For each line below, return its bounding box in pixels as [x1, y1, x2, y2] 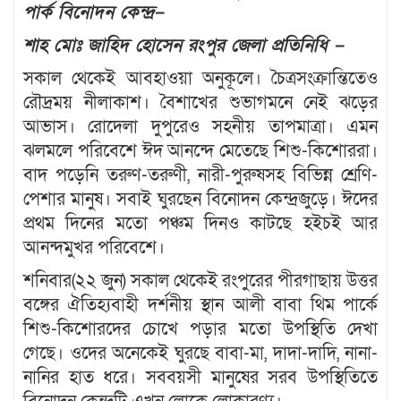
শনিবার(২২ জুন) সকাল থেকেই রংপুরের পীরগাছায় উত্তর [23, 269, 378, 293]
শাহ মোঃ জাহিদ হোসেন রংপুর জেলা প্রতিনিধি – [23, 33, 344, 57]
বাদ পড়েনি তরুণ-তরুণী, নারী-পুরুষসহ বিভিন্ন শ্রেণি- [23, 163, 378, 187]
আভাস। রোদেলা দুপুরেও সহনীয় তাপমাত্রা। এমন [23, 115, 378, 139]
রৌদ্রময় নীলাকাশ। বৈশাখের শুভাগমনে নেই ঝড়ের [23, 90, 378, 115]
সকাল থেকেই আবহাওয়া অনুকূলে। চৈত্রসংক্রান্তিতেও [23, 66, 378, 90]
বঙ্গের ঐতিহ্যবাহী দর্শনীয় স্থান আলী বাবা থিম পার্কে [23, 293, 378, 317]
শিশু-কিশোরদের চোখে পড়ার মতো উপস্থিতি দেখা [23, 317, 378, 341]
